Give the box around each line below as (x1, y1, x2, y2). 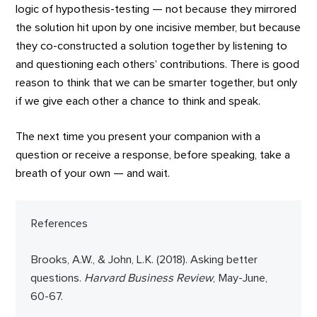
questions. (30, 272, 84, 284)
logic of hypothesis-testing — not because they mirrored (16, 3, 297, 15)
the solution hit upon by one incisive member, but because (16, 21, 301, 33)
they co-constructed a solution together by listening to (16, 40, 288, 52)
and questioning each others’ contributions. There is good (16, 58, 300, 70)
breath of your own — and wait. (16, 168, 171, 180)
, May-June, (212, 272, 267, 284)
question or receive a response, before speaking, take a (16, 149, 291, 161)
